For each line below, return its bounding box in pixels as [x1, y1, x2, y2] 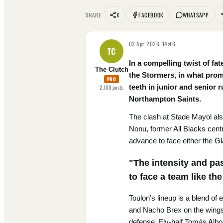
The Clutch [95, 66, 128, 73]
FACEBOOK [138, 10, 164, 19]
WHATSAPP [182, 10, 209, 19]
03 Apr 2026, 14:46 [129, 39, 176, 48]
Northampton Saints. [129, 95, 201, 103]
